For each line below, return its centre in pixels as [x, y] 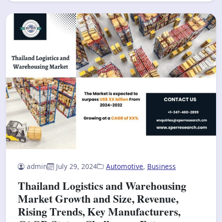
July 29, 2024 [77, 166]
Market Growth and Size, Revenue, [98, 198]
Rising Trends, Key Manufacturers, [99, 211]
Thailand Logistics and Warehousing [102, 185]
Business [162, 166]
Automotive [125, 166]
